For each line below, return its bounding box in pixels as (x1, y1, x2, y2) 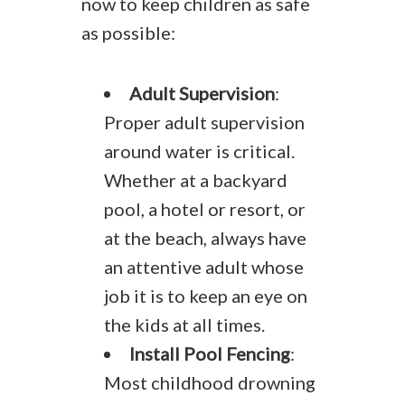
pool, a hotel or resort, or (104, 198, 306, 220)
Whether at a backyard (104, 169, 287, 191)
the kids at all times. (104, 314, 265, 335)
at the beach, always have (104, 227, 306, 249)
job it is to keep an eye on (104, 285, 307, 306)
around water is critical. (104, 140, 295, 162)
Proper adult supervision (104, 111, 305, 133)
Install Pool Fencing (129, 343, 290, 364)
